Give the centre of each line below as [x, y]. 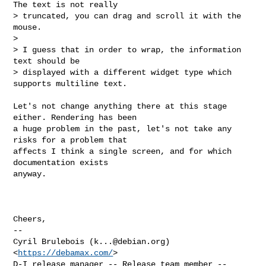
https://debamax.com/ [66, 253]
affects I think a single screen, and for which [123, 151]
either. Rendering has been [75, 117]
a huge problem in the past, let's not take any [123, 129]
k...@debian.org [130, 241]
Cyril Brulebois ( [54, 241]
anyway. [30, 174]
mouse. [28, 27]
